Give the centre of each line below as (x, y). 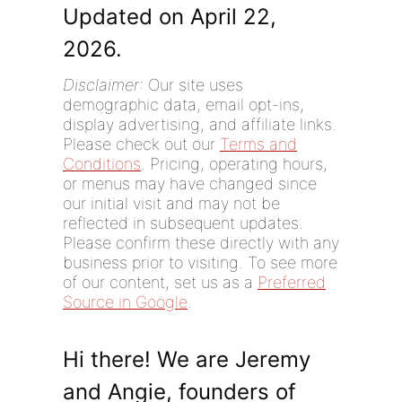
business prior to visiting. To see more (200, 263)
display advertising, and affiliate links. (200, 125)
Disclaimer (101, 85)
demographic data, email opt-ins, (184, 105)
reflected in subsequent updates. (183, 223)
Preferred (292, 283)
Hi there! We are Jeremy (187, 360)
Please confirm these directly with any (201, 243)
